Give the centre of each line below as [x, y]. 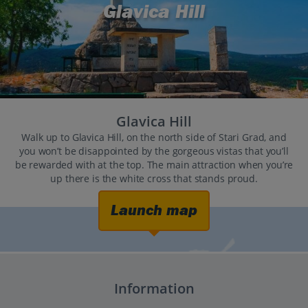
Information [154, 289]
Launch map [154, 211]
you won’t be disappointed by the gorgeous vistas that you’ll [154, 151]
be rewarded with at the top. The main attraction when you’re [154, 165]
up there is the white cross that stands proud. [154, 179]
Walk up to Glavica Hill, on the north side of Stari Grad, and [154, 137]
